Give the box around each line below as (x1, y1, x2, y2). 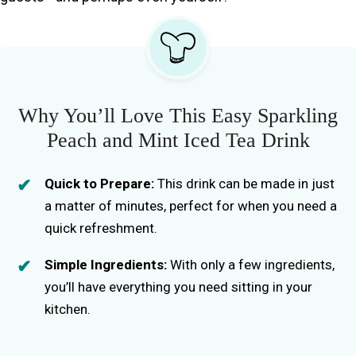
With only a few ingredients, (167, 256, 335, 273)
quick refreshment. (44, 219, 157, 236)
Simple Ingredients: (44, 256, 167, 273)
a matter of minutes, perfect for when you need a (44, 197, 337, 214)
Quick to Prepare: (44, 175, 154, 192)
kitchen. (44, 300, 91, 317)
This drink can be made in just (154, 175, 335, 192)
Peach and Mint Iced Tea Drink (46, 128, 310, 152)
